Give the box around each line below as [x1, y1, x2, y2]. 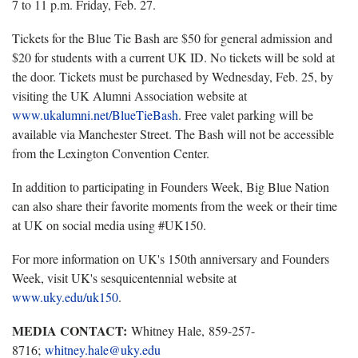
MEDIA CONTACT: [12, 320, 131, 340]
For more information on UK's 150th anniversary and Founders [12, 249, 329, 267]
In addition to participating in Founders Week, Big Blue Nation [12, 177, 329, 195]
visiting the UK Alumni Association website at [12, 86, 247, 104]
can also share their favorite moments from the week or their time [12, 197, 337, 214]
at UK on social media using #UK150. [12, 216, 206, 233]
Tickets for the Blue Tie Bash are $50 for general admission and [12, 29, 332, 46]
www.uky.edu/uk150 [12, 288, 118, 305]
